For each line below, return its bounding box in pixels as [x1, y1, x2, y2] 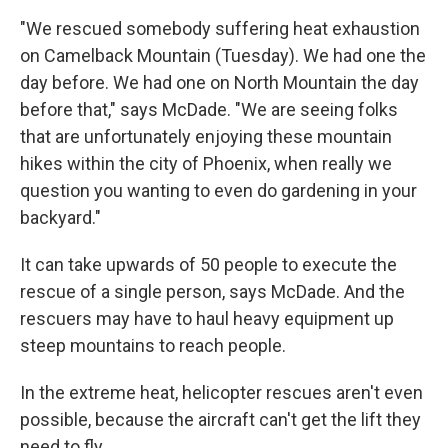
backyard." [20, 207, 101, 228]
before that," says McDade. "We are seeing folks [20, 99, 398, 120]
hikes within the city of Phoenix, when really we [20, 153, 392, 174]
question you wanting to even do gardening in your [20, 180, 417, 201]
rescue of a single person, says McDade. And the [20, 281, 405, 302]
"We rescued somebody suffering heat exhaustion [20, 18, 420, 39]
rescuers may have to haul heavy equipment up [20, 308, 394, 329]
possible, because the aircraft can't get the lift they [20, 409, 421, 430]
